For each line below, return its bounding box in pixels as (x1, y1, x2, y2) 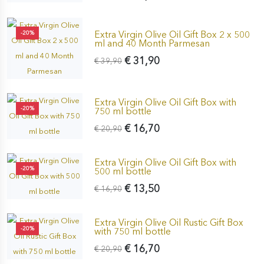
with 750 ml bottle (94, 225, 171, 237)
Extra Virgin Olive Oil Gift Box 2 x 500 (94, 28, 250, 40)
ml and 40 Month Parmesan (94, 37, 210, 49)
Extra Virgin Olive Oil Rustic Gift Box (94, 216, 243, 228)
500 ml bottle (94, 165, 151, 177)
